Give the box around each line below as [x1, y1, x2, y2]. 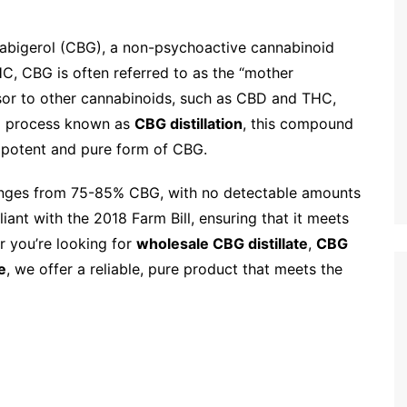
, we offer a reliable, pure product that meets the [6, 260, 342, 279]
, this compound [243, 114, 353, 134]
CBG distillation [134, 114, 243, 134]
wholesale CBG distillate [136, 234, 308, 253]
